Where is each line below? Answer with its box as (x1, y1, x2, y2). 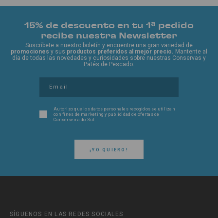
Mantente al (174, 48, 207, 55)
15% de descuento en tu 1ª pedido (24, 19, 194, 30)
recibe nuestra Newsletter (41, 29, 177, 40)
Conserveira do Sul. (54, 117, 96, 122)
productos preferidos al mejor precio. (67, 48, 174, 55)
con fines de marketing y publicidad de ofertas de (54, 111, 160, 117)
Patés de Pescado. (84, 60, 134, 68)
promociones (11, 48, 49, 55)
